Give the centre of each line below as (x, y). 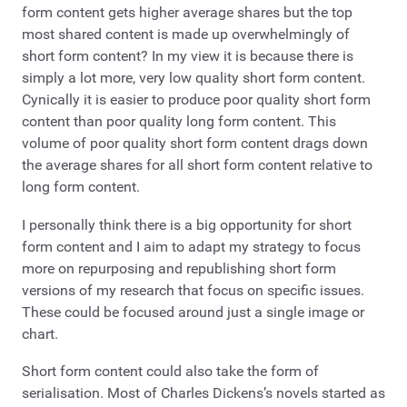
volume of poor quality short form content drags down (195, 144)
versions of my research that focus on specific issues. (193, 290)
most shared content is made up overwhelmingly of (186, 35)
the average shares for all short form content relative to (197, 165)
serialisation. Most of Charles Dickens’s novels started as (203, 393)
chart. (40, 333)
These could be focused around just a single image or (193, 312)
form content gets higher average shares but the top (187, 13)
